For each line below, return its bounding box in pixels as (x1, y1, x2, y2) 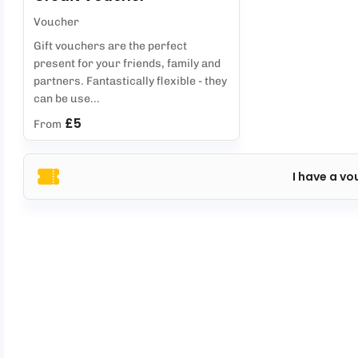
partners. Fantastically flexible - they (34, 74, 228, 88)
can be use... (34, 92, 101, 105)
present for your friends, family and (34, 57, 221, 70)
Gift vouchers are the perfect (34, 39, 188, 53)
